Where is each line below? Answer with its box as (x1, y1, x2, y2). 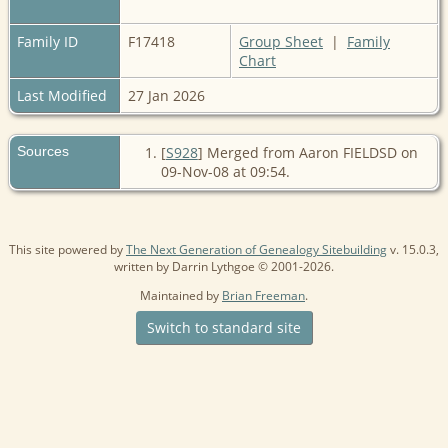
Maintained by (140, 286, 222, 304)
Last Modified (17, 85, 107, 105)
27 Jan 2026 (128, 85, 209, 105)
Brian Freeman (222, 286, 305, 304)
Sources (17, 142, 73, 159)
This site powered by (9, 240, 126, 258)
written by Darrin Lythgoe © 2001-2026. (114, 257, 334, 275)
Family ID (17, 31, 78, 51)
